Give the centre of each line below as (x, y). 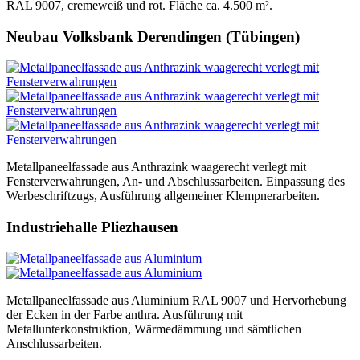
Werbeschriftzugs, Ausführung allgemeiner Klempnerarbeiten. (163, 196)
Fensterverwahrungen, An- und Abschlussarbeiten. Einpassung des (176, 182)
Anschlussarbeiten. (54, 343)
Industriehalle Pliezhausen (92, 227)
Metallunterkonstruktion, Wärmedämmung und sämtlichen (154, 329)
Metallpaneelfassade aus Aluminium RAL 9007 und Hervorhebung (176, 300)
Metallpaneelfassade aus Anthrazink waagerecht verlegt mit (156, 167)
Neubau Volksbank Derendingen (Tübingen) (153, 36)
